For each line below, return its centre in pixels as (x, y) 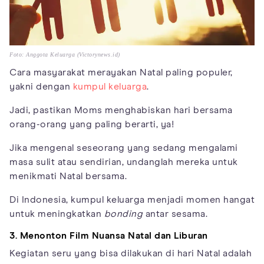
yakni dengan (41, 86)
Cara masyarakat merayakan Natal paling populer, (121, 72)
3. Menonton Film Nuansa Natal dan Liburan (109, 235)
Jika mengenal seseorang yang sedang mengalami (124, 148)
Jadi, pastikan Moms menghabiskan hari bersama (121, 110)
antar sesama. (175, 214)
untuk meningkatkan (57, 214)
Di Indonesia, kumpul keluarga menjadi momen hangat (132, 199)
